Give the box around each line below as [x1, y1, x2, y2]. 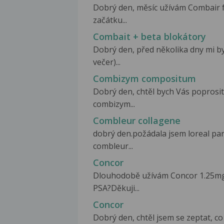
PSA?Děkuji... [93, 182, 139, 194]
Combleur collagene [93, 114, 180, 127]
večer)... [93, 56, 120, 67]
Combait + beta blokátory [93, 30, 206, 42]
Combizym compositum [93, 72, 196, 85]
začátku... [93, 14, 127, 25]
